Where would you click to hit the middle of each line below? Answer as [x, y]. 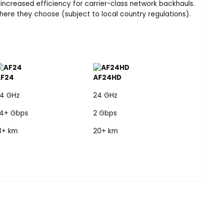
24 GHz [105, 95]
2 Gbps [105, 113]
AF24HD [107, 77]
